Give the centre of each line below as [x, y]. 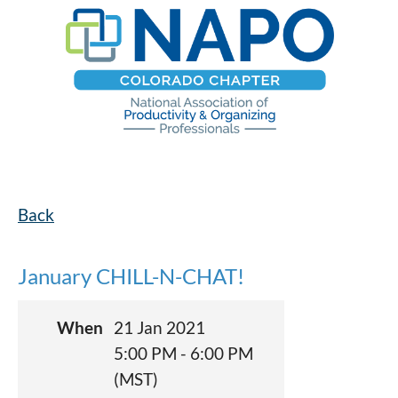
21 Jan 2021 [159, 327]
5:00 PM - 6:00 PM [183, 353]
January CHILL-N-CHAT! [131, 276]
